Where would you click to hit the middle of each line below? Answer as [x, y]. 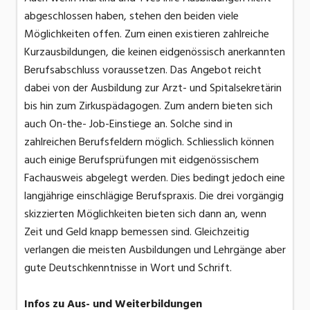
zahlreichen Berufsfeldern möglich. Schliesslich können [149, 142]
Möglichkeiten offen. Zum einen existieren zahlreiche [147, 34]
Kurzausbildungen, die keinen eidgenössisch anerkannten [155, 52]
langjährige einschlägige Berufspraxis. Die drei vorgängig [154, 196]
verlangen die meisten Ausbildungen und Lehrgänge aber [155, 250]
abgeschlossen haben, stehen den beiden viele [131, 16]
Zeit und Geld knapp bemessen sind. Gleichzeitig [137, 232]
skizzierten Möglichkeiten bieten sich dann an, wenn [145, 214]
